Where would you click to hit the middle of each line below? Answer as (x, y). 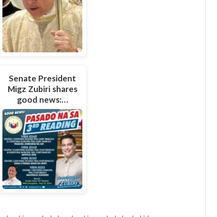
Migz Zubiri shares (42, 89)
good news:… (43, 99)
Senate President (43, 78)
